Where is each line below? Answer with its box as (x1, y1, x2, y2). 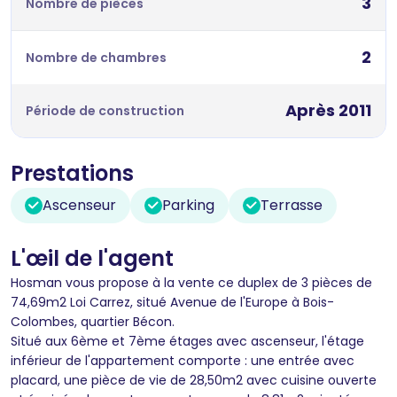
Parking (162, 194, 214, 215)
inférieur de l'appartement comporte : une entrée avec (11, 351, 354, 370)
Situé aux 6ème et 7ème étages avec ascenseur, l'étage (11, 331, 364, 350)
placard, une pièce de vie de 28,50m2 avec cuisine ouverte (11, 370, 377, 389)
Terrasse (261, 194, 323, 215)
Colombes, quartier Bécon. (11, 312, 175, 331)
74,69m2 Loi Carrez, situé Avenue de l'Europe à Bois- (11, 292, 334, 311)
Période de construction (26, 101, 184, 120)
